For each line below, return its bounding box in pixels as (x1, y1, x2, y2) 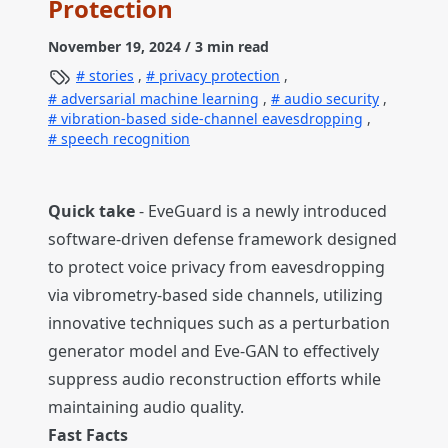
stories (85, 66, 134, 85)
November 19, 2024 (48, 37, 181, 57)
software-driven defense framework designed (48, 228, 397, 251)
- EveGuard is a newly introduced (135, 200, 387, 223)
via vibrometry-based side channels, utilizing (48, 284, 383, 307)
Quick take (48, 200, 135, 223)
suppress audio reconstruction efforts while (48, 368, 381, 391)
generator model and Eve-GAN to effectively (48, 340, 379, 363)
